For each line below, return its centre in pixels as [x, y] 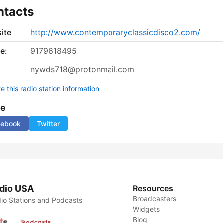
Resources [153, 188]
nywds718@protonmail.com [82, 69]
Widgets [147, 209]
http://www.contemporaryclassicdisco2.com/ [115, 33]
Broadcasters [155, 199]
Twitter [48, 124]
